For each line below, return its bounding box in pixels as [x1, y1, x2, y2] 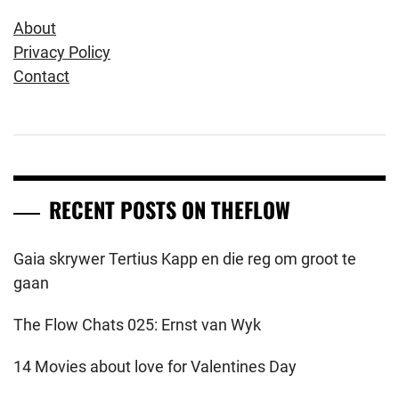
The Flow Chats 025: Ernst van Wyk [13, 315, 261, 335]
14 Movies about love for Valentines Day [13, 357, 297, 377]
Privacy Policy [13, 43, 110, 62]
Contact [13, 67, 69, 86]
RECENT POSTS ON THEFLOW [49, 193, 290, 226]
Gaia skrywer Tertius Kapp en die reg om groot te [13, 249, 356, 269]
